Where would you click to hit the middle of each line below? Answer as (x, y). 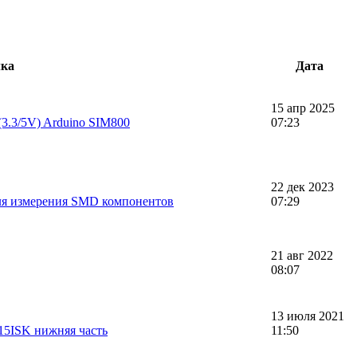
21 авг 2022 (302, 255)
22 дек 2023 (302, 186)
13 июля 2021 (308, 316)
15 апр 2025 (303, 108)
